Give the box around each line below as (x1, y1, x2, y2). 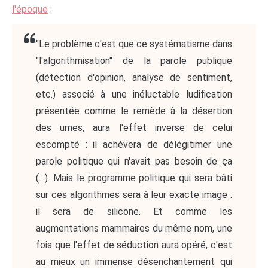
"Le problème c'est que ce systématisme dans (36, 38, 232, 50)
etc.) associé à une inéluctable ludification (36, 89, 232, 100)
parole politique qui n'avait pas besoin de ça (36, 156, 232, 167)
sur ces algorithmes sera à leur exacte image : (36, 189, 232, 201)
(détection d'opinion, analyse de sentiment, (36, 72, 232, 84)
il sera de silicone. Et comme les (36, 206, 232, 218)
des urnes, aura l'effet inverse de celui (36, 122, 232, 134)
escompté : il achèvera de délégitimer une (36, 139, 232, 151)
